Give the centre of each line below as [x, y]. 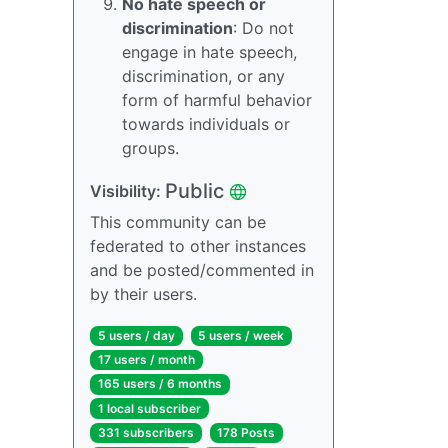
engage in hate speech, [209, 52]
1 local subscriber [149, 408]
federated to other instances [198, 246]
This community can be [178, 222]
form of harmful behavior [217, 100]
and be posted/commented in [202, 270]
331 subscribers [145, 432]
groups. [150, 148]
